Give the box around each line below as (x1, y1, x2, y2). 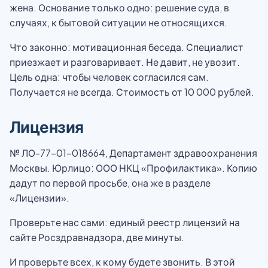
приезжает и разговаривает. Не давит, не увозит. (10, 56, 240, 68)
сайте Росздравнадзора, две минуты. (10, 231, 184, 243)
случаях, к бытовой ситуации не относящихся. (10, 16, 227, 29)
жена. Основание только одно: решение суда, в (10, 1, 229, 14)
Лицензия (10, 117, 84, 136)
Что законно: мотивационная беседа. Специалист (10, 41, 243, 53)
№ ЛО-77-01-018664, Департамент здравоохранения (10, 147, 257, 159)
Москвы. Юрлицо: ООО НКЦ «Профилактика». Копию (10, 162, 257, 174)
